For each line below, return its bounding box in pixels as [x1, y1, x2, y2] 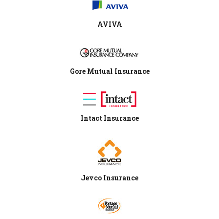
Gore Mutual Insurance [69, 66, 150, 76]
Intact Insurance [80, 113, 139, 123]
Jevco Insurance [81, 173, 138, 183]
